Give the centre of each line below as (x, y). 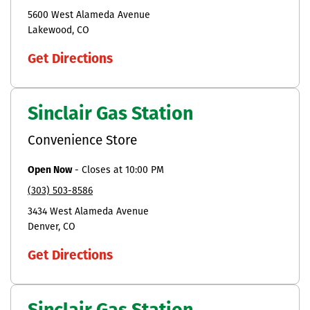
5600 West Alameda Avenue (89, 15)
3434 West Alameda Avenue (88, 212)
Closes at (103, 170)
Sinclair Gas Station (110, 115)
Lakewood (50, 30)
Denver (43, 227)
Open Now (50, 170)
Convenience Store (82, 141)
